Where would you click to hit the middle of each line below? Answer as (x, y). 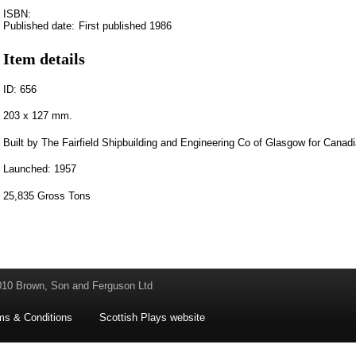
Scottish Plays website (152, 318)
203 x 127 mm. (38, 116)
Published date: (39, 25)
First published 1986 (125, 25)
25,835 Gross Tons (47, 195)
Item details (44, 58)
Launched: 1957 (40, 169)
